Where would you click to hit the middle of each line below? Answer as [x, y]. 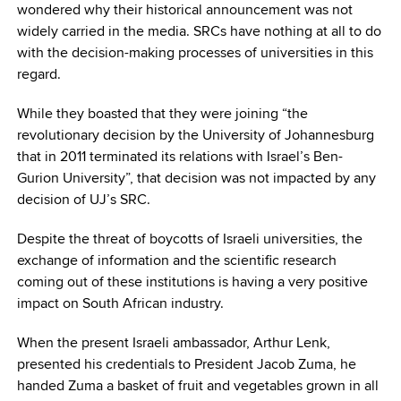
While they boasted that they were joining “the [162, 114]
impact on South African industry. [120, 303]
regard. [38, 74]
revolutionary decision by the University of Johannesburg [195, 135]
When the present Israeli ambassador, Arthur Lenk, [173, 343]
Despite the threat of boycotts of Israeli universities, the [189, 239]
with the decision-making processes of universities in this [195, 53]
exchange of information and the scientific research [176, 260]
